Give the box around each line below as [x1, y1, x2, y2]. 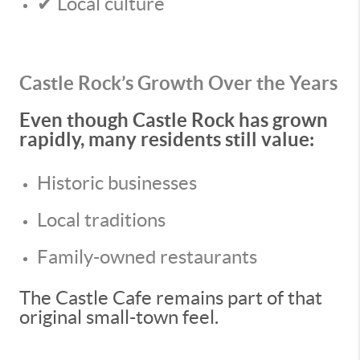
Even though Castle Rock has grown [19, 109, 328, 131]
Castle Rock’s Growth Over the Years [19, 72, 337, 94]
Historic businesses [37, 172, 197, 194]
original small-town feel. [19, 306, 219, 328]
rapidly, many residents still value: [19, 129, 314, 150]
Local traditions [37, 209, 166, 231]
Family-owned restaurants [37, 246, 257, 268]
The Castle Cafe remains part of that [19, 287, 322, 309]
